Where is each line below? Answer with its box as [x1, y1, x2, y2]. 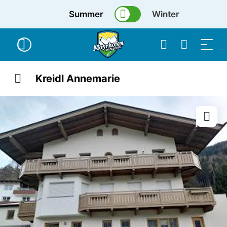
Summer [69, 9, 104, 19]
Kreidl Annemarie [35, 72, 121, 85]
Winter [152, 9, 180, 19]
